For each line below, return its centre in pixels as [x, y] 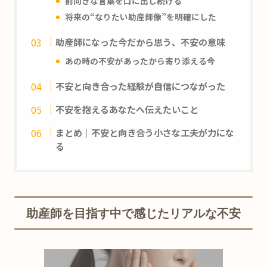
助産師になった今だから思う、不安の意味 [141, 41]
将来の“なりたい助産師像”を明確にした [141, 16]
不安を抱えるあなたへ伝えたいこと [127, 109]
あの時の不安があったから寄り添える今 [140, 60]
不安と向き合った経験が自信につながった [141, 86]
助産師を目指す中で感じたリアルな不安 [133, 213]
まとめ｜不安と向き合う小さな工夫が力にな [145, 132]
